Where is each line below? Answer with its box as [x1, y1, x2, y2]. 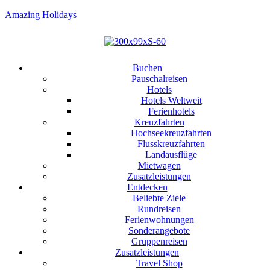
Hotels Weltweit [140, 95, 202, 105]
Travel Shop [136, 258, 183, 268]
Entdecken [127, 182, 168, 192]
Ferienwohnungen [124, 215, 194, 225]
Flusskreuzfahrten [137, 139, 205, 149]
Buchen [132, 63, 162, 73]
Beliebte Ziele [133, 193, 186, 203]
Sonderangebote [128, 225, 190, 236]
